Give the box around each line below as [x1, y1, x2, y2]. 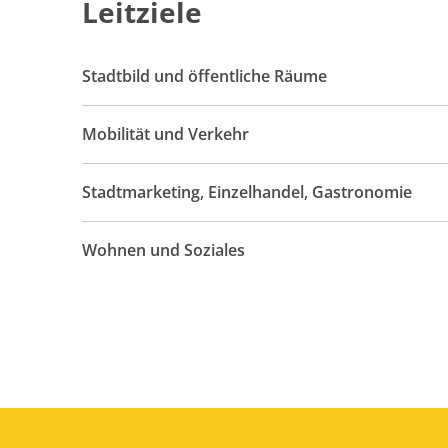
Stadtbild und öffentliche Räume [82, 65, 327, 87]
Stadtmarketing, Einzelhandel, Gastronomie [82, 181, 412, 203]
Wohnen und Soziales [82, 239, 245, 261]
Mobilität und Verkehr [82, 123, 249, 145]
